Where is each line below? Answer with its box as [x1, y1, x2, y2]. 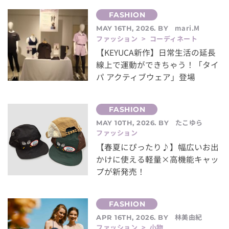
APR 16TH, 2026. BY [96, 213, 171, 221]
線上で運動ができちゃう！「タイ [96, 59, 219, 71]
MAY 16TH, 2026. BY [96, 24, 171, 33]
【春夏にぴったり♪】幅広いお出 [96, 141, 219, 153]
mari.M [174, 23, 200, 33]
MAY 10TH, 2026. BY [96, 118, 171, 127]
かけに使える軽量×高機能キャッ [96, 153, 219, 165]
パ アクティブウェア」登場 [96, 71, 196, 83]
